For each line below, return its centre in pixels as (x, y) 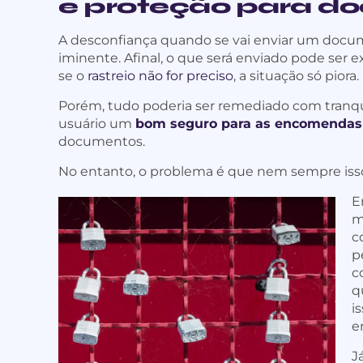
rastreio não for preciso (160, 76)
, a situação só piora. (296, 76)
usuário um (97, 124)
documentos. (102, 142)
